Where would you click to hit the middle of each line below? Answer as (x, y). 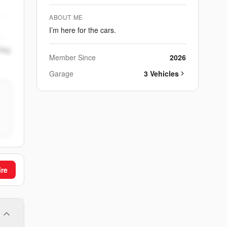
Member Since (72, 57)
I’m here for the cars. (83, 30)
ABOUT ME (66, 17)
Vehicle (161, 73)
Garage (61, 73)
